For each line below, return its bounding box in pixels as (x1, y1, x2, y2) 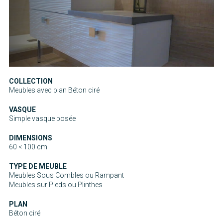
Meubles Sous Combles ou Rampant (9, 171, 124, 179)
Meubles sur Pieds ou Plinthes (9, 180, 103, 189)
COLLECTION (9, 77, 53, 85)
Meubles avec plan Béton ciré (9, 86, 100, 94)
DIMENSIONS (9, 133, 52, 142)
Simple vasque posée (9, 114, 76, 122)
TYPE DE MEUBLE (9, 162, 67, 170)
